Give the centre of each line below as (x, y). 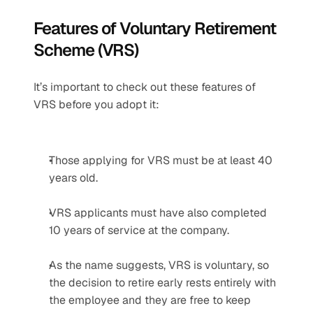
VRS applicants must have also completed (158, 213)
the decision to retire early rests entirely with (162, 283)
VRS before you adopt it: (96, 104)
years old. (73, 178)
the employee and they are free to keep (150, 300)
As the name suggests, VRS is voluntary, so (159, 265)
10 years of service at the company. (139, 230)
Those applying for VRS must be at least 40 (161, 160)
